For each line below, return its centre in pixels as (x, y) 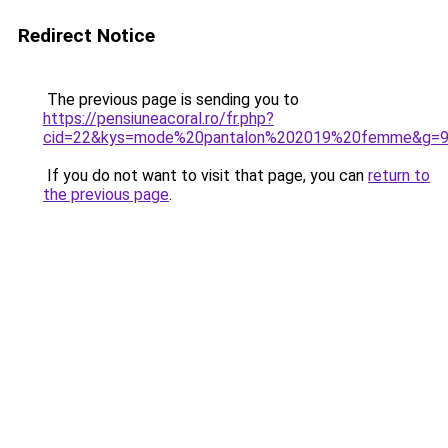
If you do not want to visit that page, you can (205, 175)
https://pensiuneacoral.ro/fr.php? (158, 118)
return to (399, 175)
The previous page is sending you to (171, 99)
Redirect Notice (86, 35)
